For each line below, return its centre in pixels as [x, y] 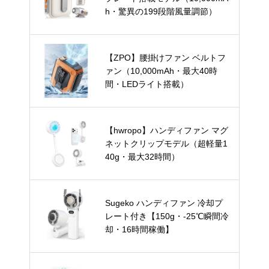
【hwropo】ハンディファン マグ [167, 131]
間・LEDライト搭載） [147, 84]
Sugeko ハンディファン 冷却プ [164, 203]
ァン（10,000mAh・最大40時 [161, 71]
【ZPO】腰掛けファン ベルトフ [165, 58]
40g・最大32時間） [142, 157]
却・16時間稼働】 [139, 230]
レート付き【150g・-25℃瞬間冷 [167, 216]
